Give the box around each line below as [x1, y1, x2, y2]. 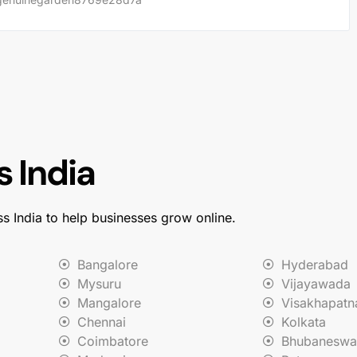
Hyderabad [280, 256, 348, 273]
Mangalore [76, 294, 141, 311]
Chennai [76, 313, 126, 330]
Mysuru [76, 275, 121, 292]
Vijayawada [280, 275, 351, 292]
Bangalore [76, 256, 138, 273]
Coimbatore [76, 332, 148, 349]
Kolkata [280, 313, 326, 330]
